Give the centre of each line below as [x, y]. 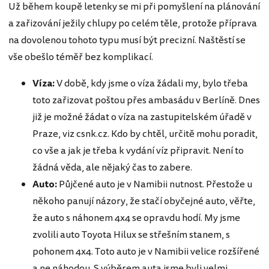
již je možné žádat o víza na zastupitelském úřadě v [142, 117]
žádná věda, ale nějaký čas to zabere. [112, 168]
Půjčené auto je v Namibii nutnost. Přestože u [155, 185]
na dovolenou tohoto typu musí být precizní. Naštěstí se [127, 41]
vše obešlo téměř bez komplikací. [81, 57]
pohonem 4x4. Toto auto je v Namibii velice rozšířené [146, 252]
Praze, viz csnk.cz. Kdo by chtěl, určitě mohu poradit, [145, 134]
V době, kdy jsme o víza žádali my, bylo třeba [151, 84]
